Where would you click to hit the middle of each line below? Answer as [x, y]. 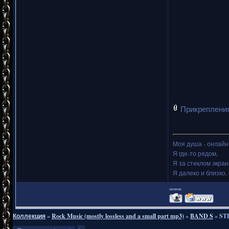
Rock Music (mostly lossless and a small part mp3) [118, 216]
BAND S [202, 216]
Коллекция [29, 216]
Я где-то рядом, [195, 153]
